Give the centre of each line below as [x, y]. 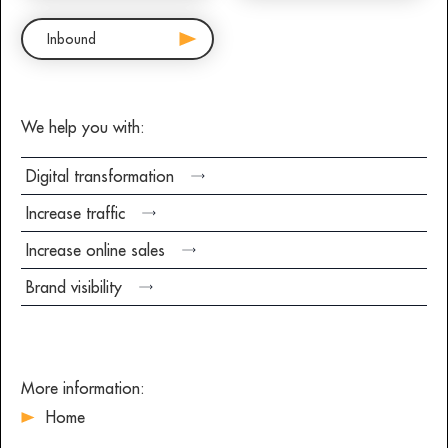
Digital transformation [100, 176]
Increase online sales [95, 250]
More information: [83, 388]
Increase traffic [75, 213]
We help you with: [83, 127]
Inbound [71, 39]
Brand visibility [74, 287]
